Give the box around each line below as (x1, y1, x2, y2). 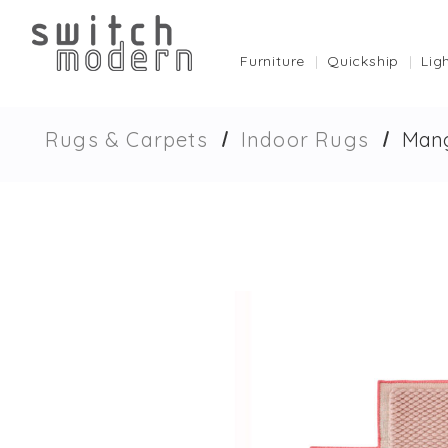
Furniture (240, 52, 306, 70)
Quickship (327, 52, 400, 70)
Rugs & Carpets (45, 127, 208, 152)
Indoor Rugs (240, 127, 370, 152)
